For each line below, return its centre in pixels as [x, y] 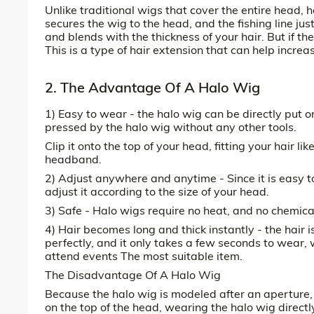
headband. [73, 159]
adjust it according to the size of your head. [157, 191]
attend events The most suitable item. [144, 255]
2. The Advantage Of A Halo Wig [152, 87]
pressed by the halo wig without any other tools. [171, 127]
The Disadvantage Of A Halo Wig [133, 274]
